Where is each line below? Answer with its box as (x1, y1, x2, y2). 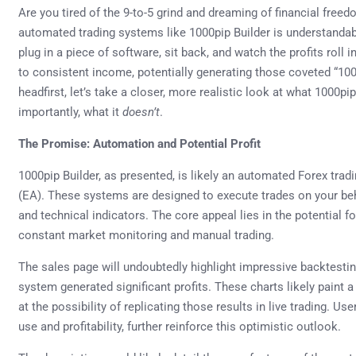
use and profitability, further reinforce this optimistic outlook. (18, 319, 341, 334)
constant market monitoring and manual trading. (18, 227, 274, 242)
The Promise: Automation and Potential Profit (18, 136, 261, 151)
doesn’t (122, 104, 160, 119)
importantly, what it (18, 104, 122, 119)
